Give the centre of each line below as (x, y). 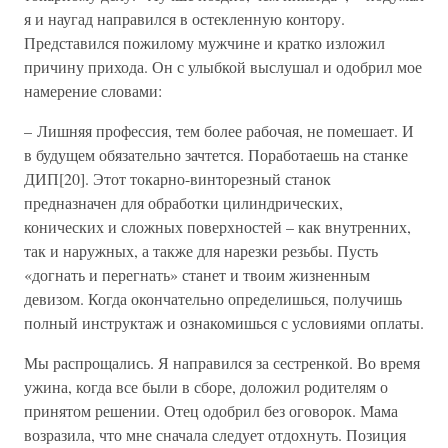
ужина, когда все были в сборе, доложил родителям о (206, 386)
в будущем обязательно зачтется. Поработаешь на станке (216, 154)
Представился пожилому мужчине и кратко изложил (204, 42)
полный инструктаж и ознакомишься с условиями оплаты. (224, 322)
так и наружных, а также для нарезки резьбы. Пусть (201, 250)
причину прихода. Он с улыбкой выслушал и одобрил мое (223, 66)
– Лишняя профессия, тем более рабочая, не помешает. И (219, 130)
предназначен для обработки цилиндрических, (183, 202)
